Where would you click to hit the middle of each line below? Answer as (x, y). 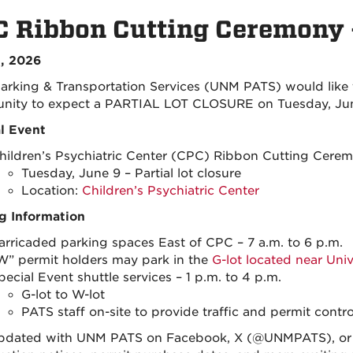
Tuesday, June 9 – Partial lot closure (131, 173)
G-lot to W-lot (63, 295)
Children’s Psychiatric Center (170, 191)
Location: (51, 191)
